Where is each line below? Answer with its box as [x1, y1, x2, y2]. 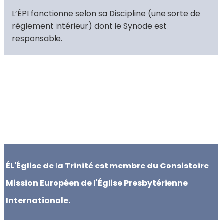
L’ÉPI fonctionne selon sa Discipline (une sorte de [12, 8, 200, 20]
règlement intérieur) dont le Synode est [12, 20, 166, 32]
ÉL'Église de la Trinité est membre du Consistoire [6, 160, 209, 172]
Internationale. [6, 195, 70, 207]
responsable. [12, 33, 62, 45]
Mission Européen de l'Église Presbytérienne [6, 177, 188, 189]
